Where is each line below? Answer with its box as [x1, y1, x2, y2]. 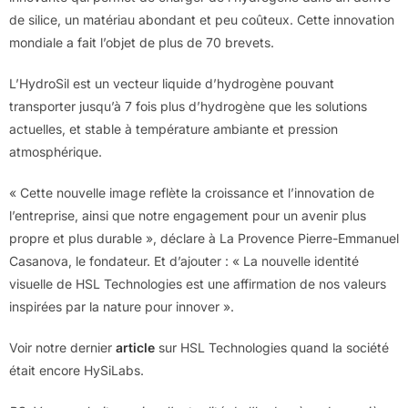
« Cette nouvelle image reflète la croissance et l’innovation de [9, 184, 374, 200]
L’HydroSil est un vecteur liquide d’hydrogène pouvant [9, 75, 334, 91]
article [116, 339, 155, 355]
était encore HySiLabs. [9, 362, 144, 378]
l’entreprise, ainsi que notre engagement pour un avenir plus [9, 207, 366, 223]
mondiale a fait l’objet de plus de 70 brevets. [9, 34, 274, 50]
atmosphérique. [9, 143, 102, 159]
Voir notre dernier [9, 339, 116, 355]
